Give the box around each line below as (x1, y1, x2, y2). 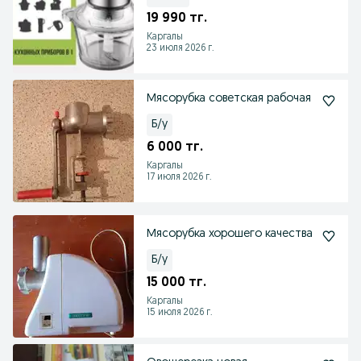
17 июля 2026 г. (147, 172, 212, 182)
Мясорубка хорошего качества (209, 228, 313, 240)
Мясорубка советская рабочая (147, 93, 311, 105)
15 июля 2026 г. (147, 308, 213, 317)
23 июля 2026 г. (147, 44, 214, 53)
